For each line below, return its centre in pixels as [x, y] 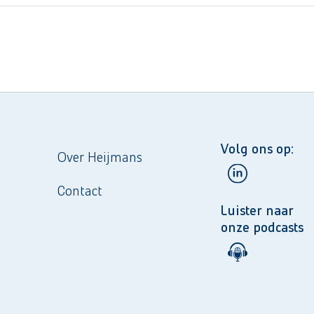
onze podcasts [262, 227]
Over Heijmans [100, 157]
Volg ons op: [258, 148]
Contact [80, 191]
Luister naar [258, 210]
